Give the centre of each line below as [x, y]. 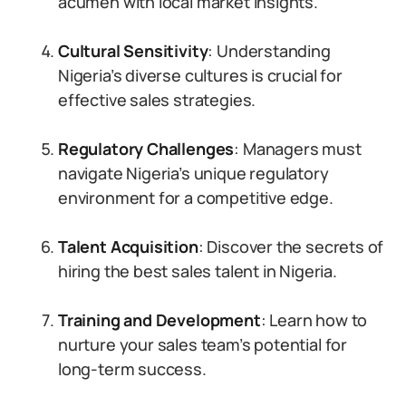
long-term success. [132, 369]
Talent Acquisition [128, 246]
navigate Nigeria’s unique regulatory [193, 173]
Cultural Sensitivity [133, 51]
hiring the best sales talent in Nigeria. [198, 271]
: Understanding [269, 51]
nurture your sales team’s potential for [203, 344]
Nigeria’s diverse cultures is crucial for [200, 75]
